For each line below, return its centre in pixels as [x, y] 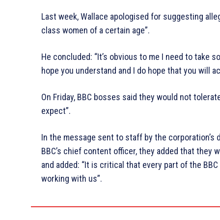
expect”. [56, 110]
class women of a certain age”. [96, 30]
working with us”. [72, 178]
